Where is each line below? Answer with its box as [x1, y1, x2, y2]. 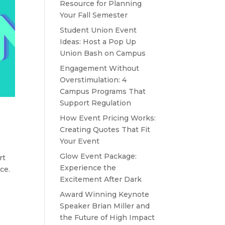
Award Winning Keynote [60, 190, 150, 199]
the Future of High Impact [60, 213, 155, 222]
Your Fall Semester [60, 11, 128, 20]
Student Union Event [60, 26, 137, 35]
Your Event [60, 137, 100, 146]
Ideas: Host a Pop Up [60, 37, 137, 46]
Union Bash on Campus [60, 49, 146, 58]
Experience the [60, 163, 117, 172]
